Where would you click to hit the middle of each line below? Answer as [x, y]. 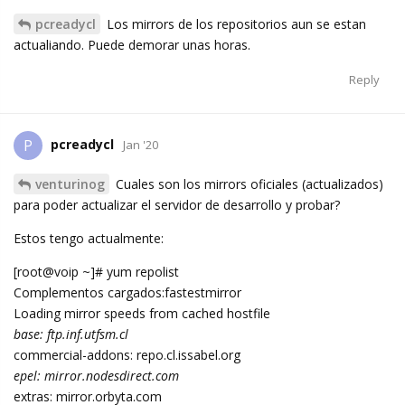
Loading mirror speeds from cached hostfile [142, 314]
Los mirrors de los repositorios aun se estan [235, 24]
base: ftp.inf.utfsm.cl [71, 334]
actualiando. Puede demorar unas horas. [132, 45]
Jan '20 [141, 144]
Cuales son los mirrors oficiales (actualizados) [248, 184]
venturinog [70, 184]
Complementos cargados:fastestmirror [127, 293]
